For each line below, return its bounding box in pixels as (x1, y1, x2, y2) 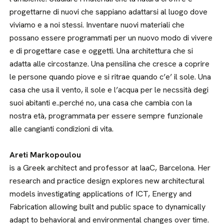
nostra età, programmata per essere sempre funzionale (9, 110, 203, 121)
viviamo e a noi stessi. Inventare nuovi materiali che (9, 19, 185, 30)
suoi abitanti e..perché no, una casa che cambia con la (9, 97, 192, 108)
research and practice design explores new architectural (9, 175, 205, 186)
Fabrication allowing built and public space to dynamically (9, 201, 206, 212)
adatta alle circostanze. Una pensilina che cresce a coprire (9, 58, 210, 69)
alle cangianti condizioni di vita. (9, 123, 114, 134)
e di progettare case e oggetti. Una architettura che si (9, 45, 193, 56)
